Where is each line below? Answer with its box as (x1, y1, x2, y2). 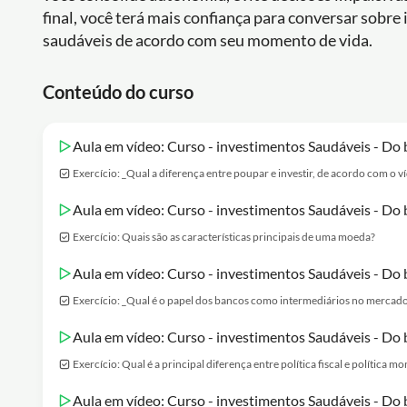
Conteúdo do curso (43, 81, 194, 103)
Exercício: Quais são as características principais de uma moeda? (73, 230, 375, 243)
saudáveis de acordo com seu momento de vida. (43, 30, 372, 50)
